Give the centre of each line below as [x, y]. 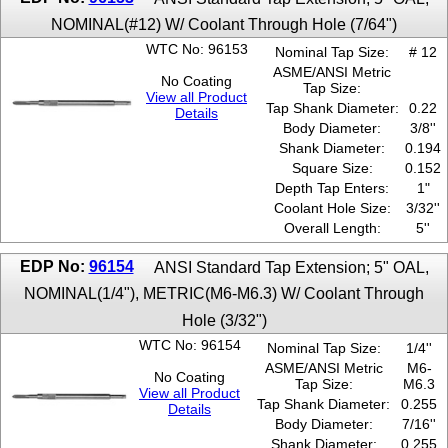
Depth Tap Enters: [332, 188]
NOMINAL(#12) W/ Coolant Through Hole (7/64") [224, 24]
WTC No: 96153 [196, 49]
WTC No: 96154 [189, 345]
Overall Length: [332, 228]
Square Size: [332, 168]
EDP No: [54, 266]
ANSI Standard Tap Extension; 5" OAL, [291, 267]
